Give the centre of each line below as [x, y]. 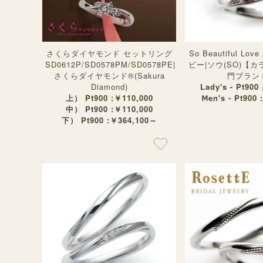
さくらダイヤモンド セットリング [109, 53]
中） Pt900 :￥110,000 [109, 109]
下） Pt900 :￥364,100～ [109, 120]
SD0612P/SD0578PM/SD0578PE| [110, 64]
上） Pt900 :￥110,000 [109, 98]
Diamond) [109, 87]
